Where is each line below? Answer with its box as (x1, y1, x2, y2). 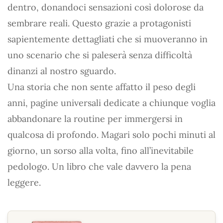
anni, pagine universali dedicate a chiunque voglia (7, 97, 216, 109)
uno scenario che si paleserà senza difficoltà (7, 49, 192, 61)
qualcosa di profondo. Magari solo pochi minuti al (7, 129, 216, 140)
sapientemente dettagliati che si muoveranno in (7, 33, 208, 45)
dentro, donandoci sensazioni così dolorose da (7, 1, 204, 13)
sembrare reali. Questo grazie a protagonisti (7, 17, 191, 29)
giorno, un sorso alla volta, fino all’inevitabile (7, 145, 194, 156)
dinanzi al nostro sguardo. (7, 65, 116, 77)
